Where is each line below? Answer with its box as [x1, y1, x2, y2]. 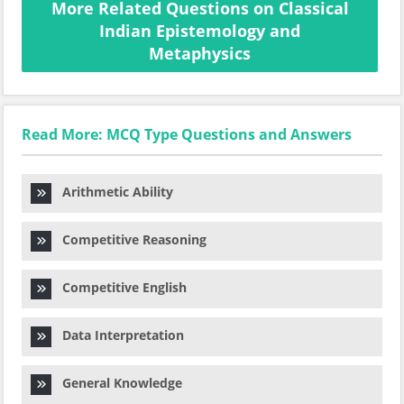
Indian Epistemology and [99, 20, 300, 41]
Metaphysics [149, 42, 251, 64]
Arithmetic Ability [51, 183, 173, 200]
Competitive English [51, 279, 187, 296]
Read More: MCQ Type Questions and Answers [22, 124, 352, 144]
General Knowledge [51, 374, 182, 391]
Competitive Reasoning [51, 231, 207, 248]
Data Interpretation [51, 326, 184, 344]
